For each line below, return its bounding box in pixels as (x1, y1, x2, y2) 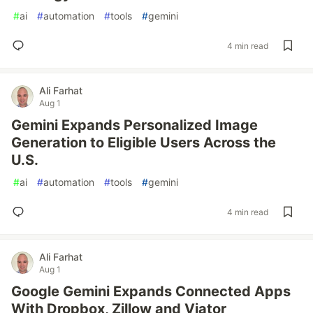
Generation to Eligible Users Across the (11, 134, 276, 151)
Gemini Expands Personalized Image (11, 117, 258, 133)
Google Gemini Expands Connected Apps (11, 283, 291, 300)
